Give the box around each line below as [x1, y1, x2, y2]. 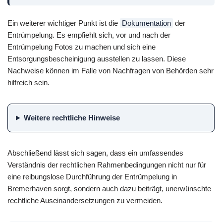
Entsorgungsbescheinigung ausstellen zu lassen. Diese [7, 55, 186, 63]
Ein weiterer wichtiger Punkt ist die [7, 19, 120, 28]
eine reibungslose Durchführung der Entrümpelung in [7, 172, 177, 181]
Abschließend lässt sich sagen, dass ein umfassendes [7, 148, 183, 157]
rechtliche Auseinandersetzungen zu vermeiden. [7, 196, 163, 205]
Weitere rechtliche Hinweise [23, 113, 120, 122]
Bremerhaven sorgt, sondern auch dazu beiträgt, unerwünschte [7, 184, 211, 193]
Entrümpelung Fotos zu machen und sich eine [7, 43, 156, 52]
